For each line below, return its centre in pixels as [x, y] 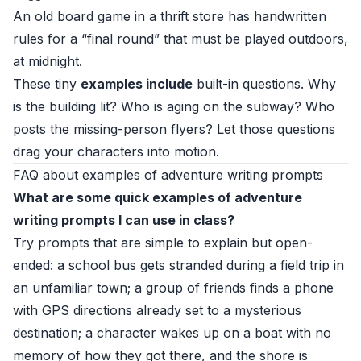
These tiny [47, 84]
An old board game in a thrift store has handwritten [170, 16]
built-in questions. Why [264, 84]
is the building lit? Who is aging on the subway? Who [174, 106]
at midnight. [48, 61]
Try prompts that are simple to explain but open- [163, 243]
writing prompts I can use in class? [124, 220]
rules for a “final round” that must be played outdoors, [180, 39]
